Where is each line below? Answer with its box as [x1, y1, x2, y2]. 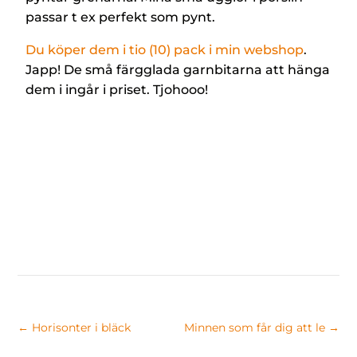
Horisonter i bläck [32, 320, 131, 335]
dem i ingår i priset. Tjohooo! [25, 82, 212, 97]
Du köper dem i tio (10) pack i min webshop [25, 42, 304, 57]
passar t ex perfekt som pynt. [25, 10, 219, 25]
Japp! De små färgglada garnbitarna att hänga [25, 62, 331, 77]
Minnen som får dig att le [183, 320, 325, 335]
